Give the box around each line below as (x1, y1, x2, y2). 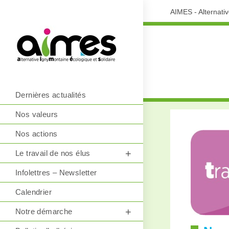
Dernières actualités (15, 90, 86, 99)
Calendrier (15, 188, 52, 196)
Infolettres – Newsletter (15, 168, 97, 177)
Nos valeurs (15, 110, 58, 119)
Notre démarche (15, 207, 73, 216)
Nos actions (15, 129, 58, 138)
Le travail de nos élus (15, 149, 90, 157)
